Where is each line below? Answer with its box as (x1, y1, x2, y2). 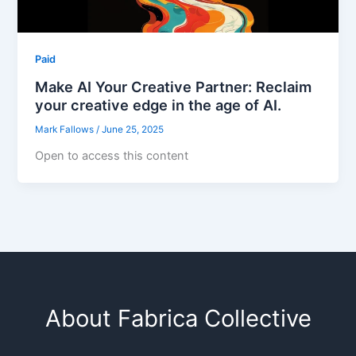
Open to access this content (35, 148, 189, 163)
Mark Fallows (35, 123, 97, 135)
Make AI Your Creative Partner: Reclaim (35, 78, 312, 96)
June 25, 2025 (102, 123, 164, 135)
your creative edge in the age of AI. (35, 96, 282, 114)
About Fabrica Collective (44, 304, 311, 333)
